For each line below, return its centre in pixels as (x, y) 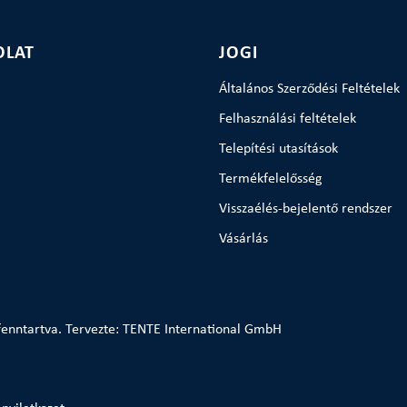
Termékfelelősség (270, 179)
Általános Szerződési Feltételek (309, 89)
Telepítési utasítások (278, 149)
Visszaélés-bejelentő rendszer (305, 209)
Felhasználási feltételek (287, 119)
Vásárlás (243, 239)
